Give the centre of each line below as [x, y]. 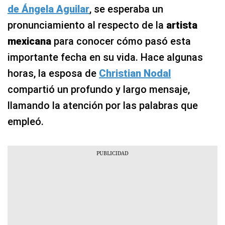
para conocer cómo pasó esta [121, 41]
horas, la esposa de [53, 74]
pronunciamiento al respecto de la [87, 25]
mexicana [29, 41]
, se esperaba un [126, 9]
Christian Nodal [135, 74]
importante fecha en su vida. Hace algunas [105, 58]
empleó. [26, 122]
